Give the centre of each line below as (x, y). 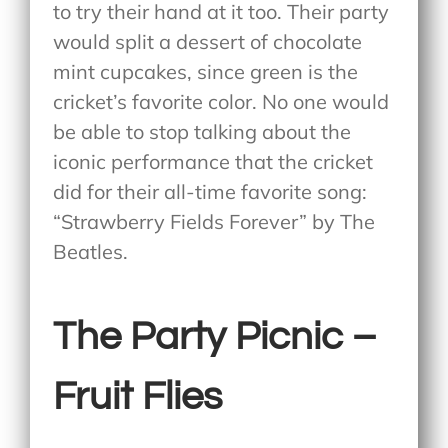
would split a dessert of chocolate (208, 41)
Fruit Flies (138, 397)
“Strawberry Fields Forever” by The (214, 221)
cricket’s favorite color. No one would (221, 101)
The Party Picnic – (215, 337)
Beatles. (91, 251)
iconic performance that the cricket (213, 161)
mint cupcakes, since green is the (206, 71)
